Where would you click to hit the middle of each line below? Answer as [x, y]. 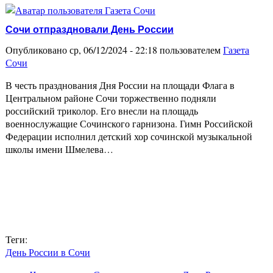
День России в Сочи [48, 252]
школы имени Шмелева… [59, 149]
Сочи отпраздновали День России [90, 30]
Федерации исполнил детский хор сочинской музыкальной [129, 136]
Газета [236, 50]
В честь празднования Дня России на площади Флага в [120, 85]
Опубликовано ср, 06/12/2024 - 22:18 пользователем [114, 50]
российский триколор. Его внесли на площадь [102, 111]
